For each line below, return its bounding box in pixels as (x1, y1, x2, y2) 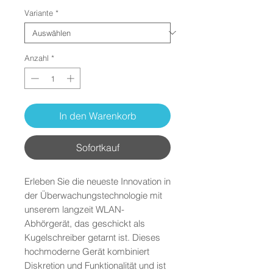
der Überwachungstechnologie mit (24, 190, 162, 202)
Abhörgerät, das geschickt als (24, 218, 145, 230)
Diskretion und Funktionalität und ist (24, 260, 166, 272)
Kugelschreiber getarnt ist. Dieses (24, 232, 160, 244)
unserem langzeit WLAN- (24, 204, 124, 216)
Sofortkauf (76, 141, 119, 154)
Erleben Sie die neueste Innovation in (24, 175, 171, 188)
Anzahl (24, 52, 49, 63)
